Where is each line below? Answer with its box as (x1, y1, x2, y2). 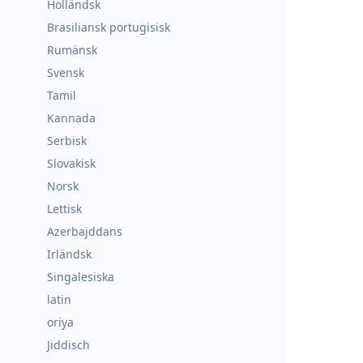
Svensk (47, 65, 84, 80)
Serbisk (47, 133, 87, 148)
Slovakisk (47, 156, 96, 171)
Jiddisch (47, 337, 90, 352)
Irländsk (47, 246, 92, 262)
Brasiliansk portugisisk (47, 19, 170, 35)
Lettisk (47, 201, 82, 216)
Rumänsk (47, 42, 97, 58)
